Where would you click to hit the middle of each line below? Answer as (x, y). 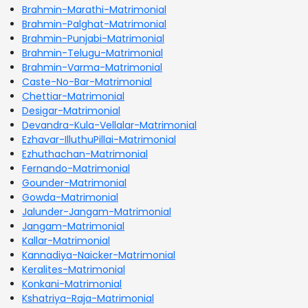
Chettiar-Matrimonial (73, 96)
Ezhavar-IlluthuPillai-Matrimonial (99, 139)
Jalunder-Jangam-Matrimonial (97, 211)
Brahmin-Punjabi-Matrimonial (93, 38)
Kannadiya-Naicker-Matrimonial (99, 255)
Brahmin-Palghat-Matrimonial (94, 24)
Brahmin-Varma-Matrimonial (92, 67)
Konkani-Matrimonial (72, 284)
